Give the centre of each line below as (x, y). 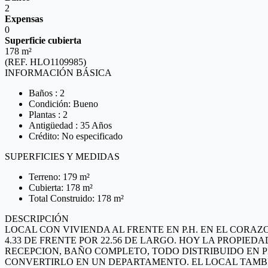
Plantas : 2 (48, 115)
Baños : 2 (47, 93)
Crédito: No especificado (76, 136)
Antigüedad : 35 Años (70, 125)
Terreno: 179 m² (59, 177)
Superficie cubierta (43, 40)
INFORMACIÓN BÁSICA (58, 73)
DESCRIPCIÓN (37, 219)
